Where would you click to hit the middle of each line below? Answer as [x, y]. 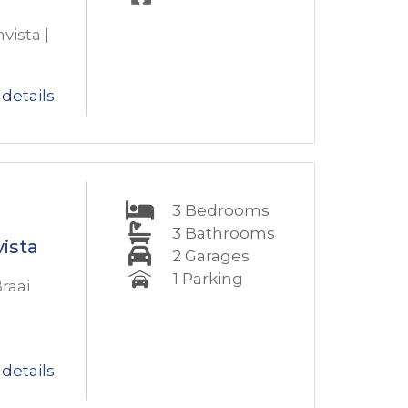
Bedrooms [227, 210]
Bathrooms [229, 233]
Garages [217, 256]
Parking [212, 279]
